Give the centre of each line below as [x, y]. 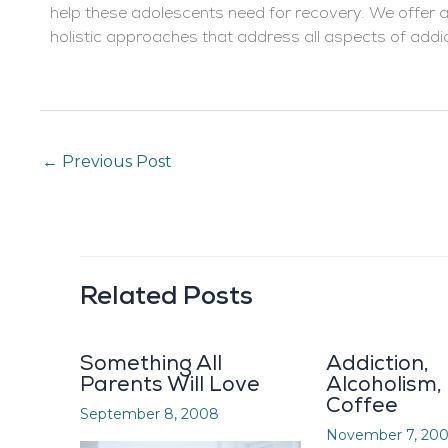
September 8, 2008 [149, 414]
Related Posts [166, 298]
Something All [151, 364]
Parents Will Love [170, 385]
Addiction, [377, 364]
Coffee [362, 406]
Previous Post [115, 161]
